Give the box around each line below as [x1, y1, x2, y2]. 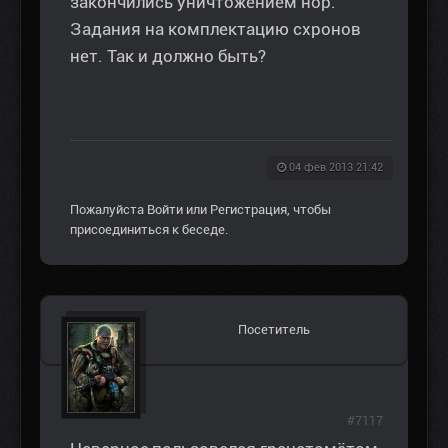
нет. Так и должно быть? [70, 46, 266, 67]
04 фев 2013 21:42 [289, 161, 383, 175]
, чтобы [287, 202, 331, 218]
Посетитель [238, 322, 310, 338]
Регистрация [210, 202, 287, 218]
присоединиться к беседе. [70, 222, 228, 238]
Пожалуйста [70, 202, 147, 218]
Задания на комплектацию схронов [70, 19, 361, 40]
